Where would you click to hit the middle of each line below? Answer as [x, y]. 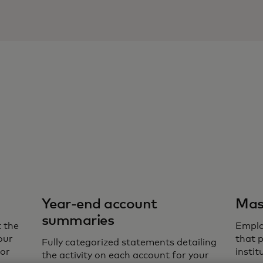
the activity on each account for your [125, 255]
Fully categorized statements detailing [129, 242]
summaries [78, 221]
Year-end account [99, 204]
